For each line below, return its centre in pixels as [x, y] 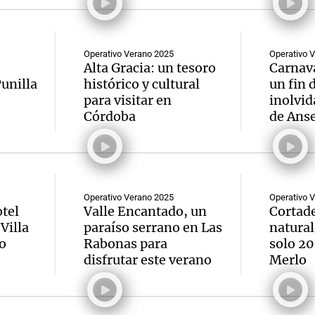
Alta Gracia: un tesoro [150, 68]
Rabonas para [126, 244]
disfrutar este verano [148, 260]
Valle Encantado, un [145, 211]
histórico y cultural [142, 84]
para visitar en [128, 100]
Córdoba [110, 116]
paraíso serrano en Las [153, 227]
